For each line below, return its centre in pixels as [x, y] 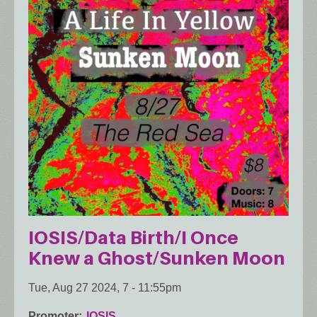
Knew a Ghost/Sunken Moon [157, 258]
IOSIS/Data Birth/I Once [133, 237]
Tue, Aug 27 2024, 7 [79, 287]
